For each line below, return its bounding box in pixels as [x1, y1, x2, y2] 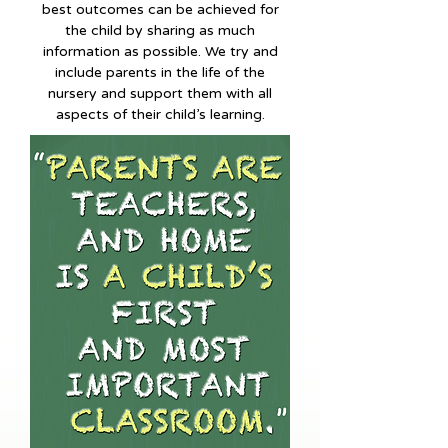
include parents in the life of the [55, 64, 265, 81]
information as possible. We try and [42, 43, 278, 60]
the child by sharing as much [65, 22, 255, 39]
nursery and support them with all [48, 85, 272, 102]
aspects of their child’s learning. [55, 106, 265, 123]
